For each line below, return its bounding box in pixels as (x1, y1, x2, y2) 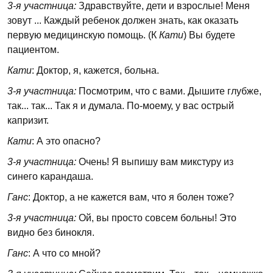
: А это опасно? (32, 136, 101, 146)
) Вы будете (183, 30, 235, 40)
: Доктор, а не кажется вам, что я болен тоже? (28, 192, 234, 202)
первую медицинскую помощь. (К (7, 30, 159, 40)
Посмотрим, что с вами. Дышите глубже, (76, 86, 261, 96)
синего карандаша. (7, 171, 93, 182)
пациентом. (7, 44, 59, 55)
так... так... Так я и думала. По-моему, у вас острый (7, 101, 234, 111)
